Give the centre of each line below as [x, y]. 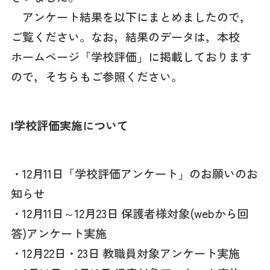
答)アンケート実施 [58, 234]
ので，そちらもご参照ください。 [96, 76]
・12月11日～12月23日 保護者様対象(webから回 [130, 214]
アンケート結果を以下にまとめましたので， [131, 17]
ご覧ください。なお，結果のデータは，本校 [125, 36]
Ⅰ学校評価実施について [69, 125]
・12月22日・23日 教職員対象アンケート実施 [125, 253]
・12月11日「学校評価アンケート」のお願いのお [134, 174]
